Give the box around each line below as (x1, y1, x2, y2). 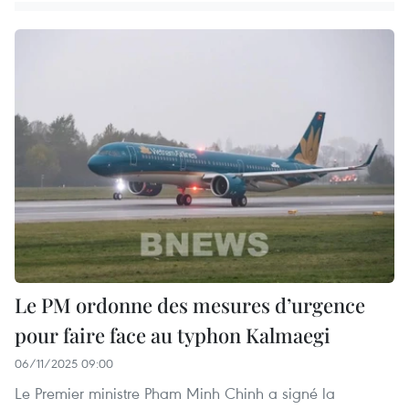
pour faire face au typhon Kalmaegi (15, 320, 330, 349)
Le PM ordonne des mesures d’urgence (15, 290, 365, 319)
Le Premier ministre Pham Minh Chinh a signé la (15, 382, 335, 404)
